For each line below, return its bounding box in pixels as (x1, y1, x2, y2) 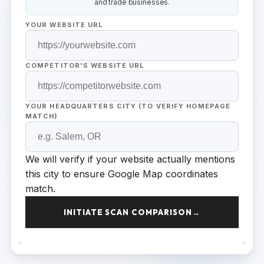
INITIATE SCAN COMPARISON (64, 207, 192, 217)
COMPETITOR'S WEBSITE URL (25, 61, 145, 70)
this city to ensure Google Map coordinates (25, 168, 218, 180)
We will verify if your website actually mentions (25, 153, 235, 165)
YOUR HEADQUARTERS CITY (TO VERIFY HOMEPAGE (25, 102, 231, 110)
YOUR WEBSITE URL (25, 21, 104, 29)
